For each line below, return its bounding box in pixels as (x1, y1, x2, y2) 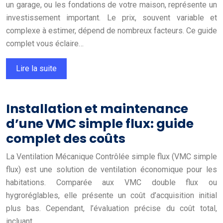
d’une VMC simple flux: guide (6, 114, 194, 132)
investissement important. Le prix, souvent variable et (6, 12, 217, 22)
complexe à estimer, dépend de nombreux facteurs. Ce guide (6, 25, 217, 35)
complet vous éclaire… (6, 38, 84, 48)
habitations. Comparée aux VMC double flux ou (6, 177, 217, 187)
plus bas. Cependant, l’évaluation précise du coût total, (6, 203, 217, 213)
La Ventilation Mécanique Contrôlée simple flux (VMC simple (6, 151, 217, 161)
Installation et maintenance (6, 100, 188, 117)
